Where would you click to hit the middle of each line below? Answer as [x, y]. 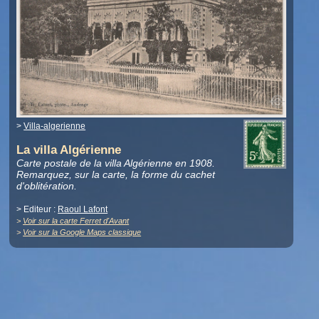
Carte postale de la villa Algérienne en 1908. [116, 163]
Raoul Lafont [83, 209]
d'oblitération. [47, 185]
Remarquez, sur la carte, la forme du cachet [116, 174]
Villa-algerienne [55, 126]
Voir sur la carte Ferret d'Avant [76, 220]
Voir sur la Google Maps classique [82, 232]
